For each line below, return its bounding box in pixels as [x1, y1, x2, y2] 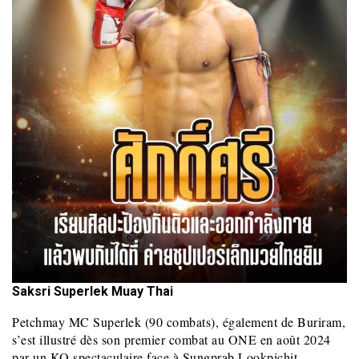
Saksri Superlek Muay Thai [12, 283, 173, 299]
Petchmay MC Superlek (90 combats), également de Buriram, [12, 313, 345, 330]
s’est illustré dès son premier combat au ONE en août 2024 [12, 330, 331, 348]
